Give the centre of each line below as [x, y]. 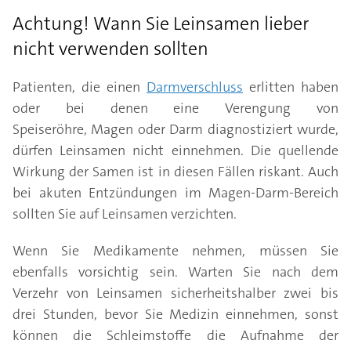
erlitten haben [291, 87]
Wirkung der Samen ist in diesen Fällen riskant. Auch [175, 172]
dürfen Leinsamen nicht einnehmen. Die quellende [175, 151]
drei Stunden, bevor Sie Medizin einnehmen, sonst [175, 315]
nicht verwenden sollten [110, 49]
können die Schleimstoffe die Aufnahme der [175, 336]
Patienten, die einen [80, 87]
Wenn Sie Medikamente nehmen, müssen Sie [175, 251]
